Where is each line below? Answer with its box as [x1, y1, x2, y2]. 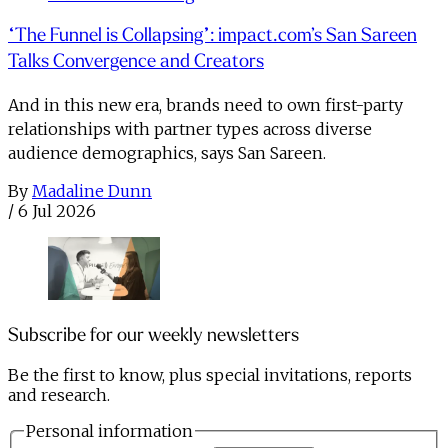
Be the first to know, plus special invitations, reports [8, 365, 412, 386]
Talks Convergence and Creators [8, 51, 264, 72]
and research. [8, 385, 110, 406]
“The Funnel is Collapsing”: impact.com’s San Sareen [8, 25, 417, 46]
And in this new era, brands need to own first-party [8, 95, 403, 115]
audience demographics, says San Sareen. [8, 143, 326, 163]
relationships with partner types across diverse [8, 119, 372, 139]
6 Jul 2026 [18, 201, 96, 221]
